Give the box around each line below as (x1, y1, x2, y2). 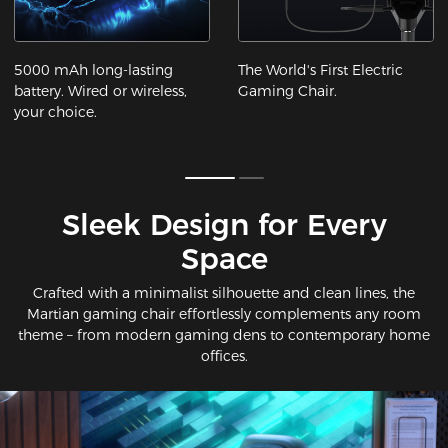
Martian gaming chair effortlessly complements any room (27, 305, 421, 324)
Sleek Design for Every (61, 207, 387, 243)
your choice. (14, 102, 98, 121)
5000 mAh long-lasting (14, 60, 174, 79)
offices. (200, 347, 248, 366)
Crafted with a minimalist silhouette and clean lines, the (33, 284, 415, 303)
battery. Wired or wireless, (14, 81, 188, 100)
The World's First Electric (238, 60, 404, 79)
